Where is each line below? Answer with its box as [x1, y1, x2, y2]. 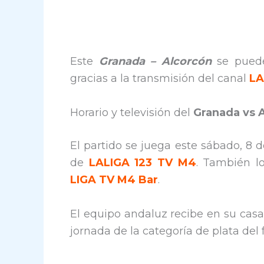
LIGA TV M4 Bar [70, 173, 158, 187]
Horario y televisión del [70, 106, 190, 120]
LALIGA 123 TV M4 [88, 156, 196, 170]
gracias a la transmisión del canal [70, 72, 249, 85]
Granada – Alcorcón [93, 55, 217, 68]
